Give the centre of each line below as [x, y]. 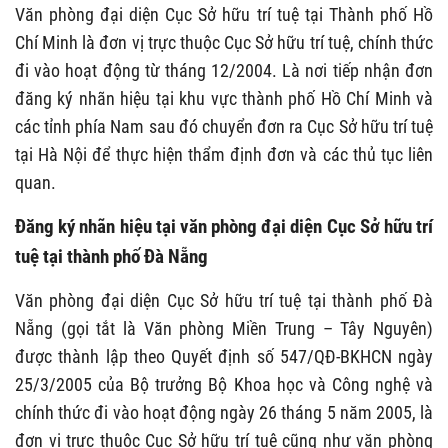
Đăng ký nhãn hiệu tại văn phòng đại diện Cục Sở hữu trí [224, 227]
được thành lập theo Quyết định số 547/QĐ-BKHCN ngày [224, 357]
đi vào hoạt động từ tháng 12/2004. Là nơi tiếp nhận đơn [224, 71]
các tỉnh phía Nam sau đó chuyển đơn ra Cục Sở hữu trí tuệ [224, 127]
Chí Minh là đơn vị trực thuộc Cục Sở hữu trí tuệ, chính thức [224, 43]
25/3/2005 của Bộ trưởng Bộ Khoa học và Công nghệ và [224, 385]
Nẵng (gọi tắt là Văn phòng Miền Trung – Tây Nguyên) [224, 329]
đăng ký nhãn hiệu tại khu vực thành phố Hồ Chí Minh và [224, 99]
